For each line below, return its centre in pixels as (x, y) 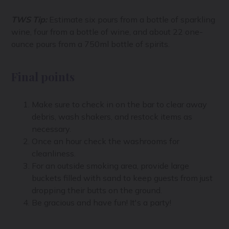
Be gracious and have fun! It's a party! (102, 202)
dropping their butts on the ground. (97, 190)
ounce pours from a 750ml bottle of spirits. (91, 44)
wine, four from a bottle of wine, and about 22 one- (107, 31)
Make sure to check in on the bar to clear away (120, 104)
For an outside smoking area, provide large (111, 165)
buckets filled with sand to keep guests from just (122, 178)
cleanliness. (54, 153)
